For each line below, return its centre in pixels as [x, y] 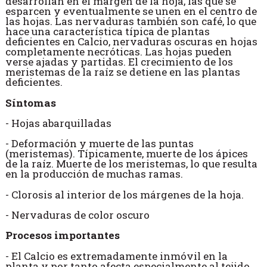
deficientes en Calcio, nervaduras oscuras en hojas [131, 42]
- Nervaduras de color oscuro [77, 215]
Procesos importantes [62, 235]
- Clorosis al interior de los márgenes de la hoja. [124, 194]
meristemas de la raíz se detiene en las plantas [122, 72]
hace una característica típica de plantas [107, 32]
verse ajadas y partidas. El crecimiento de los [119, 62]
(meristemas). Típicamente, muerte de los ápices [126, 154]
